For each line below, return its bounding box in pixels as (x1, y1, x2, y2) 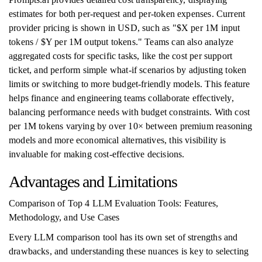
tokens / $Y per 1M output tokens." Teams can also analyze (9, 37, 234, 47)
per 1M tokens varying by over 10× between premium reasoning (9, 121, 253, 131)
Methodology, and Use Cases (9, 212, 120, 222)
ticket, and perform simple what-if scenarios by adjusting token (9, 65, 247, 75)
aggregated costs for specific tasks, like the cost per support (9, 51, 233, 61)
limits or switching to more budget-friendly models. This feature (9, 79, 250, 89)
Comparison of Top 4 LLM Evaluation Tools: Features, (9, 198, 219, 208)
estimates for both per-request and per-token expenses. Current (9, 9, 246, 19)
